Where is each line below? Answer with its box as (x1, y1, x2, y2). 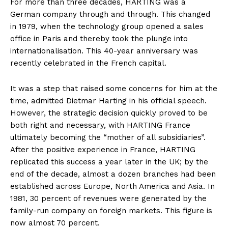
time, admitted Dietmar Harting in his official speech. (10, 96, 207, 106)
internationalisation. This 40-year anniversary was (10, 46, 198, 56)
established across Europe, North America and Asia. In (10, 182, 215, 191)
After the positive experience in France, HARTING (10, 145, 195, 155)
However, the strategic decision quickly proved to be (10, 108, 208, 118)
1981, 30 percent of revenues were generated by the (10, 194, 207, 204)
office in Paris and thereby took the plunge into (10, 34, 188, 44)
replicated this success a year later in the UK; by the (10, 157, 208, 167)
